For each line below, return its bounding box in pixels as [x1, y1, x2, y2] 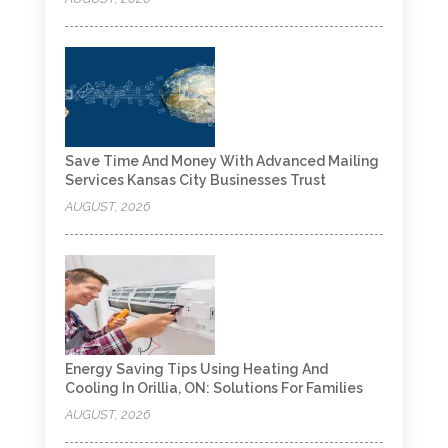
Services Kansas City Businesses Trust [64, 172, 326, 188]
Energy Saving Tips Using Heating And [64, 361, 328, 377]
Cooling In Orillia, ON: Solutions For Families [64, 380, 363, 396]
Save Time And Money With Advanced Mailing [64, 153, 379, 169]
